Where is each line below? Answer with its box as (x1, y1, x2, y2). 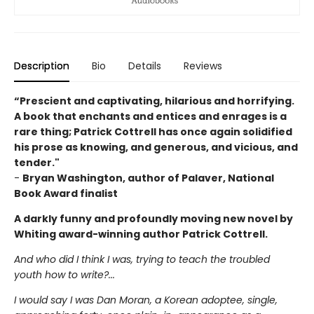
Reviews (184, 58, 222, 73)
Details (128, 58, 161, 73)
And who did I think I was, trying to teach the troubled (14, 252, 270, 266)
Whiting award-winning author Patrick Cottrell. (14, 226, 268, 241)
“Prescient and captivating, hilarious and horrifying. (14, 93, 294, 108)
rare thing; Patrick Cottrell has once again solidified (14, 124, 292, 139)
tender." (14, 155, 60, 170)
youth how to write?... (14, 267, 115, 282)
